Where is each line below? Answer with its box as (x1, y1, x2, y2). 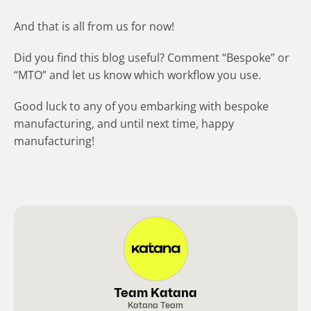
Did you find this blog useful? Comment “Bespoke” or (14, 50, 289, 66)
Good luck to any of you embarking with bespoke (14, 99, 269, 115)
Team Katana (114, 287, 197, 301)
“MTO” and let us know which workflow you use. (14, 67, 261, 83)
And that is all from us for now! (14, 19, 174, 35)
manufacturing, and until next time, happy (14, 116, 234, 132)
